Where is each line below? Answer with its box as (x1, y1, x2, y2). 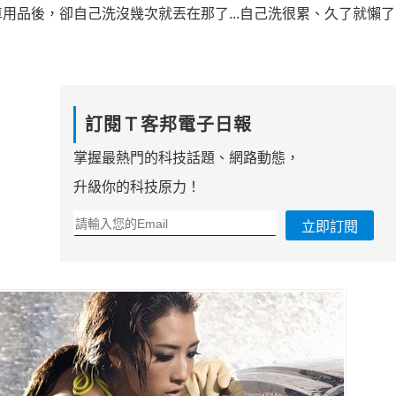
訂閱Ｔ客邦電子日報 (84, 115, 252, 135)
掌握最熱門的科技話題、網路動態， (72, 150, 300, 166)
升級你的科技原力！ (72, 179, 201, 195)
